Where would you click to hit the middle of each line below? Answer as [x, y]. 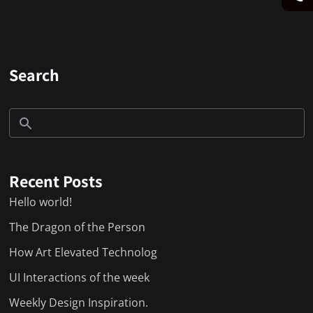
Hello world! [40, 202]
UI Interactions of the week [79, 278]
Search [34, 75]
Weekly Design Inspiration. [78, 303]
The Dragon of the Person [77, 227]
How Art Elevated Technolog [83, 253]
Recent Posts [56, 181]
